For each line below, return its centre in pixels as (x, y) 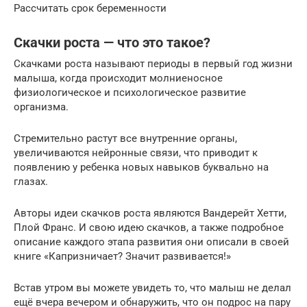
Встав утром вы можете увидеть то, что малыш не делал (152, 287)
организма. (41, 107)
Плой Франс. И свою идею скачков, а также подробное (149, 227)
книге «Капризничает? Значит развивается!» (122, 256)
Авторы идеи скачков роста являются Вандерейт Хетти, (150, 213)
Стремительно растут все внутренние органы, (125, 138)
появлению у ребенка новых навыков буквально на (141, 167)
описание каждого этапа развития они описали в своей (151, 242)
